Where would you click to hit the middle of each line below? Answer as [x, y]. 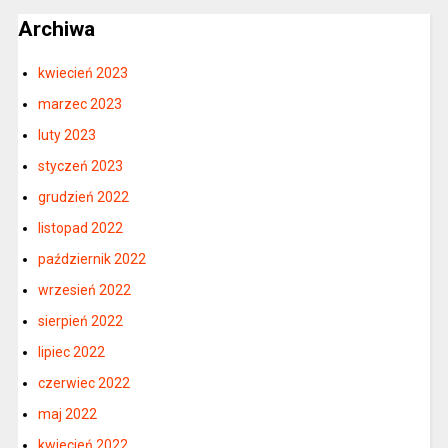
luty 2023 [66, 134]
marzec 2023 [79, 103]
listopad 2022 [80, 227]
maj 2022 [67, 413]
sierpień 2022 [80, 320]
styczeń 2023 [80, 165]
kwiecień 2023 [82, 72]
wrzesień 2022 [84, 289]
